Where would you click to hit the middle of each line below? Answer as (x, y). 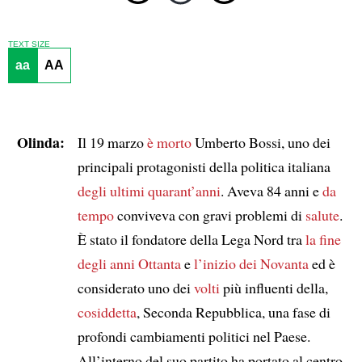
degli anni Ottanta (129, 263)
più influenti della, (274, 287)
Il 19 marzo (112, 142)
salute (322, 215)
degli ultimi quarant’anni (149, 190)
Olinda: (40, 142)
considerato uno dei (135, 287)
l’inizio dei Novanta (251, 263)
